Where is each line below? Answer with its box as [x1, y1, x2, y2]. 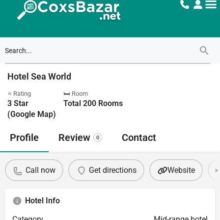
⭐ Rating [7, 90, 31, 97]
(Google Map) [7, 110, 56, 119]
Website [167, 165, 195, 175]
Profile [10, 132, 39, 143]
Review [58, 132, 90, 143]
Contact [122, 132, 156, 143]
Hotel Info [25, 196, 60, 205]
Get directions [88, 165, 137, 175]
